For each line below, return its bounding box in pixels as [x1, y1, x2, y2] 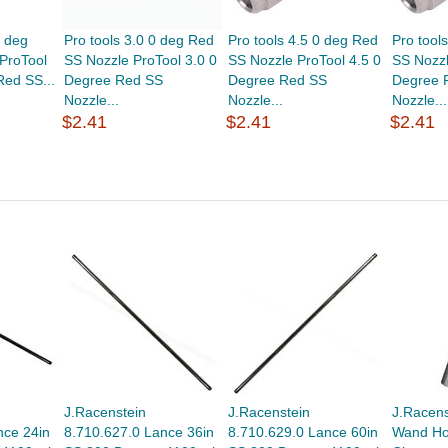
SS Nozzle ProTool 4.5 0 [228, 52, 382, 68]
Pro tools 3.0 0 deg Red [63, 32, 214, 48]
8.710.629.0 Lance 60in [228, 424, 379, 440]
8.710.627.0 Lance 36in [63, 424, 214, 440]
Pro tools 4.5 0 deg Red [228, 32, 379, 48]
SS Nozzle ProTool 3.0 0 [63, 52, 217, 68]
